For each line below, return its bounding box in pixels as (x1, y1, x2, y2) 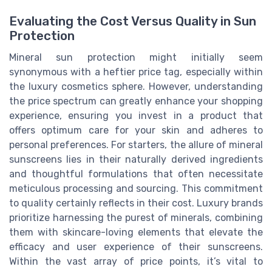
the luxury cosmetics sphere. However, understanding (9, 81, 263, 93)
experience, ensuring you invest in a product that (9, 110, 263, 122)
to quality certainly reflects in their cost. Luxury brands (9, 197, 263, 209)
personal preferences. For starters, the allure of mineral (9, 139, 263, 151)
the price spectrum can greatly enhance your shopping (9, 95, 263, 107)
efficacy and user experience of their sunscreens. (9, 241, 263, 253)
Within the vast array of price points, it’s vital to (9, 256, 263, 268)
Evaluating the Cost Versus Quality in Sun (9, 14, 256, 29)
